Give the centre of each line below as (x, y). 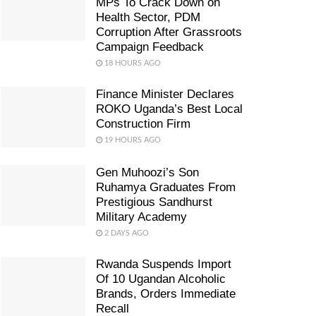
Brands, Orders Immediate (166, 293)
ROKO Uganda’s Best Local (169, 109)
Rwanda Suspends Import (164, 264)
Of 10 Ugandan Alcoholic (161, 279)
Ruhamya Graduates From (166, 187)
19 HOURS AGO (132, 140)
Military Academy (141, 217)
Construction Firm (143, 124)
